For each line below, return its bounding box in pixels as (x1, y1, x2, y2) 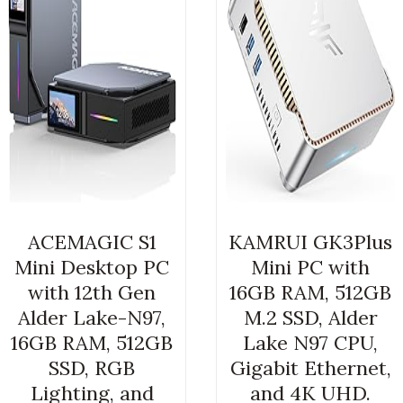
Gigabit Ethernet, (229, 355, 391, 381)
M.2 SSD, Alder (243, 305, 378, 331)
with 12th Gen (28, 280, 157, 306)
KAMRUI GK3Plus (228, 229, 393, 255)
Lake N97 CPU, (243, 330, 379, 356)
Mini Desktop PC (14, 255, 170, 281)
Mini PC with (251, 255, 371, 281)
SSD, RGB (49, 355, 136, 381)
